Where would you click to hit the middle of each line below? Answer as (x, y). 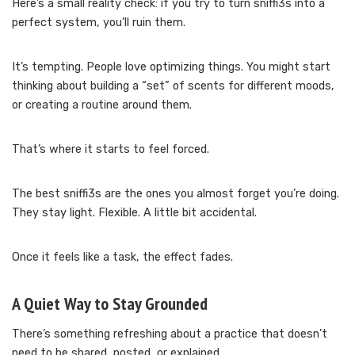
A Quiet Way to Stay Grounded (110, 303)
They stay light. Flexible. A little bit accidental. (134, 212)
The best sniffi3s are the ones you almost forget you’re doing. (176, 193)
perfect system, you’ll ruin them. (99, 22)
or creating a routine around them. (102, 105)
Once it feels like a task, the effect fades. (122, 257)
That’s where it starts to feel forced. (111, 149)
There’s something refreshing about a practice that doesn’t (170, 334)
